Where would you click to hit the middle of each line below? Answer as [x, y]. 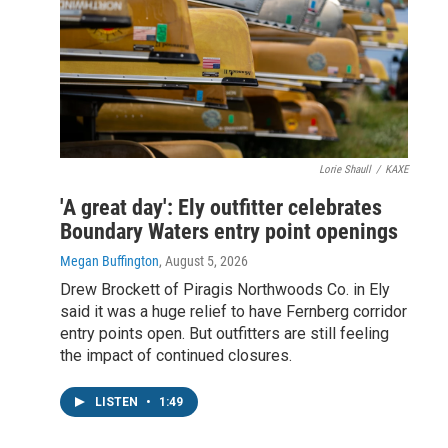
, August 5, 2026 [203, 261]
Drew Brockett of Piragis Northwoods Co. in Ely [225, 289]
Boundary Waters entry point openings [229, 231]
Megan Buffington [109, 261]
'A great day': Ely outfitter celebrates [221, 207]
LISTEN [118, 402]
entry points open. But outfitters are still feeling [224, 333]
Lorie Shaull [345, 169]
